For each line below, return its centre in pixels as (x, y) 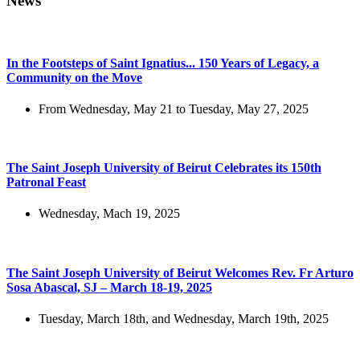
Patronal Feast (46, 182)
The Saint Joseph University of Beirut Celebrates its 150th (164, 168)
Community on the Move (74, 77)
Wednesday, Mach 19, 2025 (109, 214)
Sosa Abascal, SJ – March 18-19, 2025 (109, 287)
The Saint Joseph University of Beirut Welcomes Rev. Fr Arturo (180, 272)
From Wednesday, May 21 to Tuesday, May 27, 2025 (174, 108)
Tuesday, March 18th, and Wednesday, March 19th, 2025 (184, 318)
